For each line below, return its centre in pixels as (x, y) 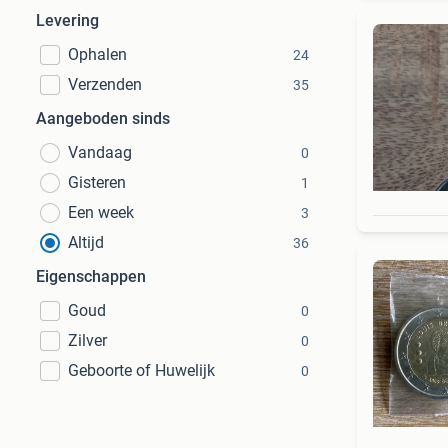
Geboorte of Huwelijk (141, 370)
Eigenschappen (91, 276)
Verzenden (105, 84)
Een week (101, 212)
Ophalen (97, 54)
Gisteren (97, 182)
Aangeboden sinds (103, 118)
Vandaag (100, 152)
